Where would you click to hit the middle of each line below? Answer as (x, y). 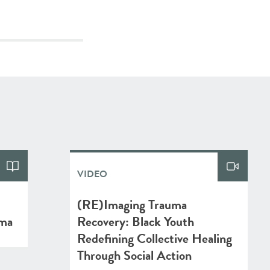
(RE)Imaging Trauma (132, 205)
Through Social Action (134, 255)
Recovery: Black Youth (136, 221)
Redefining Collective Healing (155, 238)
